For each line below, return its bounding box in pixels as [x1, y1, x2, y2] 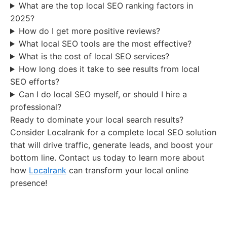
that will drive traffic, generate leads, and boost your [10, 140, 213, 150]
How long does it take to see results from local [18, 64, 200, 74]
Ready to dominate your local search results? [10, 115, 183, 125]
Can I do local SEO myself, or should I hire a [18, 89, 187, 99]
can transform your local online [66, 165, 188, 175]
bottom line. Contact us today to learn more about [10, 153, 205, 163]
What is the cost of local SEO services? [18, 51, 169, 61]
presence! [10, 178, 47, 188]
